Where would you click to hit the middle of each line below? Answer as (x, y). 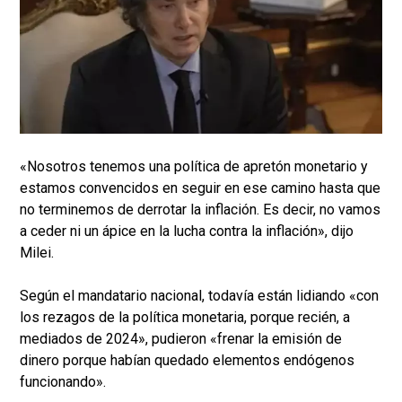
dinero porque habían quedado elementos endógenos (187, 361)
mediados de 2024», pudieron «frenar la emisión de (181, 339)
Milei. (39, 253)
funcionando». (65, 382)
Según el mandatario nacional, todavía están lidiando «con (199, 296)
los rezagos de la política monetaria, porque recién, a (185, 318)
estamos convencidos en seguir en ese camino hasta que (200, 188)
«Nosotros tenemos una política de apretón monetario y (194, 167)
